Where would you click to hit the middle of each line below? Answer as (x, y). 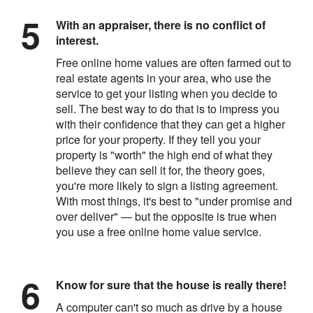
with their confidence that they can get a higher (170, 124)
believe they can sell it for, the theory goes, (160, 170)
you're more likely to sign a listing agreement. (167, 185)
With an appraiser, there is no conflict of (161, 24)
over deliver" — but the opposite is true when (166, 216)
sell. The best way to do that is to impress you (168, 108)
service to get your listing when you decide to (167, 93)
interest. (77, 40)
